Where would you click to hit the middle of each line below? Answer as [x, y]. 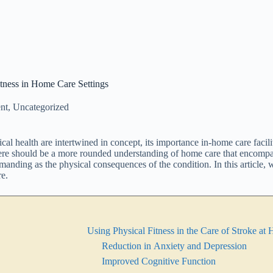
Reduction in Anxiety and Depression [174, 246]
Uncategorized [41, 107]
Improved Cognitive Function [159, 261]
